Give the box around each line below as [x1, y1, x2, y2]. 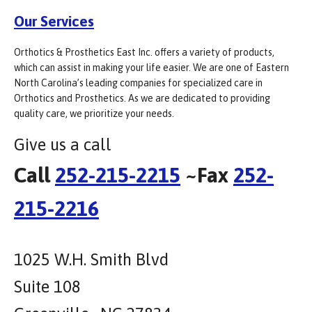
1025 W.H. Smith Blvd [14, 250, 169, 270]
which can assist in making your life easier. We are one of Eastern [14, 62, 289, 74]
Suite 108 [14, 277, 81, 297]
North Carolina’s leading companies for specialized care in [14, 77, 263, 89]
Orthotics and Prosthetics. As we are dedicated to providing [14, 93, 270, 104]
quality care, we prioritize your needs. [14, 108, 174, 120]
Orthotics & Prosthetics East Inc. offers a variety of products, [14, 47, 274, 58]
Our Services [14, 12, 94, 29]
